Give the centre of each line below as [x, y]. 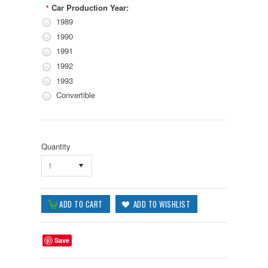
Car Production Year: [90, 8]
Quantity [56, 146]
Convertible [76, 95]
